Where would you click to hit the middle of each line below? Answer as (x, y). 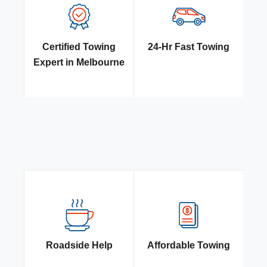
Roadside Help (79, 246)
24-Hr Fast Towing (189, 47)
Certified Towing (79, 47)
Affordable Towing (189, 246)
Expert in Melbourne (79, 63)
